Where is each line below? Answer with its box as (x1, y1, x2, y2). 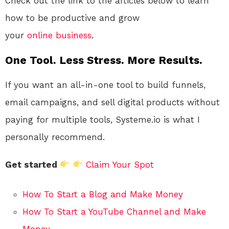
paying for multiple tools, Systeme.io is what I (5, 114, 200, 125)
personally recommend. (5, 131, 105, 142)
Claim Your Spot (85, 159, 154, 170)
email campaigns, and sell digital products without (5, 97, 220, 107)
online (27, 30, 53, 40)
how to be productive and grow (5, 12, 140, 23)
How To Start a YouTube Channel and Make (22, 206, 206, 217)
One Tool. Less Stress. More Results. (5, 53, 202, 66)
